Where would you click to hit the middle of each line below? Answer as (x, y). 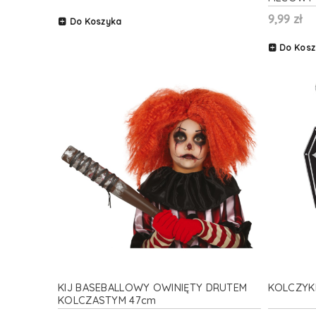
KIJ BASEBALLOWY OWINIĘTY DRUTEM (153, 287)
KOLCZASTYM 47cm (107, 300)
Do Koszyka (96, 21)
